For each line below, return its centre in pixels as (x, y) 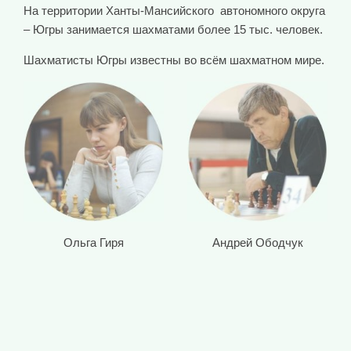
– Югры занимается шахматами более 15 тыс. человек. (173, 30)
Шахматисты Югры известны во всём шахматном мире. (174, 60)
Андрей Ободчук (257, 243)
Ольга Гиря (94, 243)
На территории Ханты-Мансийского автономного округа (174, 11)
